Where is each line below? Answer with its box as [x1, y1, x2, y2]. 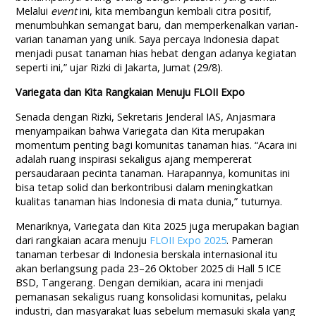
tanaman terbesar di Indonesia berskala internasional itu [16, 248, 278, 262]
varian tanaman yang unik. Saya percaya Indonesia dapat [16, 32, 280, 47]
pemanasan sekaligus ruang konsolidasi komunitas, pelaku [16, 290, 287, 304]
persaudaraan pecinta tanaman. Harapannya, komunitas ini [16, 166, 291, 181]
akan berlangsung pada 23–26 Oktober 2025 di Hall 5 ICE [16, 262, 281, 276]
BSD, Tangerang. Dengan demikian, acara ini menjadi [16, 276, 264, 290]
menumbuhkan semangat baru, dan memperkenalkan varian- [16, 18, 299, 32]
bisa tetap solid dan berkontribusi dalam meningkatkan [16, 181, 274, 195]
